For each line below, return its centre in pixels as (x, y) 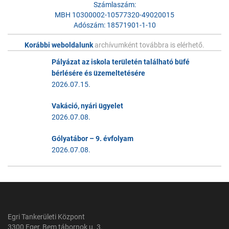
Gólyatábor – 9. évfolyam (93, 139)
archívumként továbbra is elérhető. (150, 45)
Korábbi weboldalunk (60, 45)
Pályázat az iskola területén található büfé (121, 62)
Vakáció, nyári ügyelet (87, 106)
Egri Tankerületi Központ (46, 217)
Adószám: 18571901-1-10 (114, 25)
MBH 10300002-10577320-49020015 (114, 15)
